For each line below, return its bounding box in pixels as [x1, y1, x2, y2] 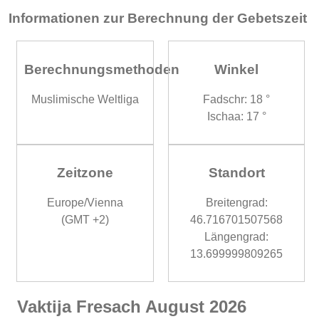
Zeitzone [56, 165, 113, 181]
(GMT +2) [61, 213, 109, 226]
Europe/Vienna [46, 196, 123, 209]
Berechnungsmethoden [24, 61, 180, 77]
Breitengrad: [205, 196, 268, 209]
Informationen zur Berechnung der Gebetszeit [9, 11, 307, 26]
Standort [208, 165, 265, 181]
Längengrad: [204, 230, 269, 243]
